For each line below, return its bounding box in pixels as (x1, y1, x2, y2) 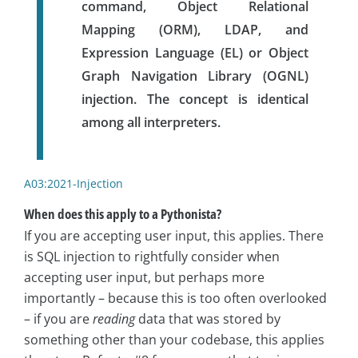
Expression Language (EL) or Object (82, 43, 308, 62)
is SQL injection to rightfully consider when (24, 247, 280, 265)
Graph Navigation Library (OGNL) (82, 66, 308, 85)
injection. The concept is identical (82, 89, 308, 108)
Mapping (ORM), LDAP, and (82, 20, 308, 38)
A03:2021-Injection (24, 175, 123, 191)
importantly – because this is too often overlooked (24, 288, 327, 307)
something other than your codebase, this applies (24, 330, 324, 348)
